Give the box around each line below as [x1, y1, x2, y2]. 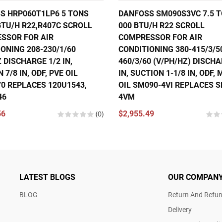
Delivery [168, 206, 192, 214]
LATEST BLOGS [19, 172, 75, 182]
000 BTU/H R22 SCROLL [118, 21, 205, 30]
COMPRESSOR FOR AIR [118, 33, 202, 42]
